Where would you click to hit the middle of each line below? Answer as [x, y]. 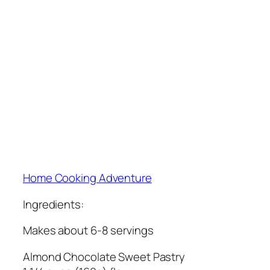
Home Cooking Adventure [87, 178]
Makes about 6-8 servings [88, 231]
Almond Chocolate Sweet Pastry [104, 256]
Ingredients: [53, 204]
